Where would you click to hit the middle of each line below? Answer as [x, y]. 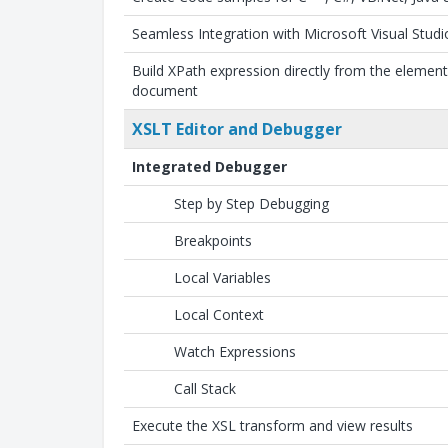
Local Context [219, 314]
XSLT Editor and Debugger [237, 129]
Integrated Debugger [209, 166]
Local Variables [222, 277]
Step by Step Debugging [251, 203]
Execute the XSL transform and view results [272, 425]
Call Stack [205, 388]
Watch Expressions [235, 351]
